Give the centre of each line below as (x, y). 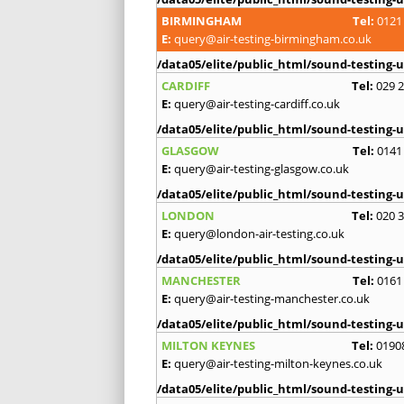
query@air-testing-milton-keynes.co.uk (278, 363)
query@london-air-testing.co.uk (259, 233)
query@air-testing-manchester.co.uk (272, 298)
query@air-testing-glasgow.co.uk (262, 168)
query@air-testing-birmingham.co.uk (273, 38)
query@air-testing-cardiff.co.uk (257, 103)
